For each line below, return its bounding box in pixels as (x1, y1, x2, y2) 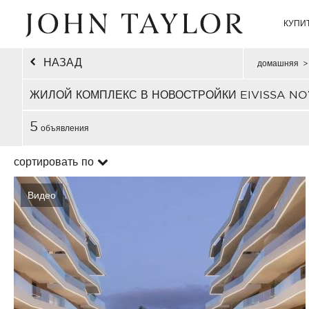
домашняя (257, 59, 299, 68)
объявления (38, 123, 89, 132)
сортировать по (14, 155, 94, 168)
